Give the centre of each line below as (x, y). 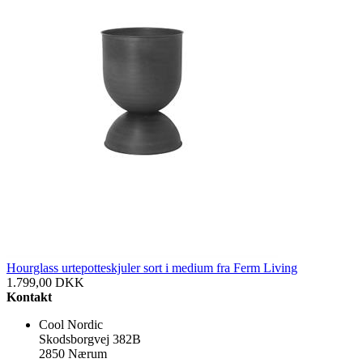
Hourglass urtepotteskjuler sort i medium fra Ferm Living (152, 267)
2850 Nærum (73, 353)
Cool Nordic (71, 324)
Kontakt (29, 297)
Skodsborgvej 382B (90, 339)
